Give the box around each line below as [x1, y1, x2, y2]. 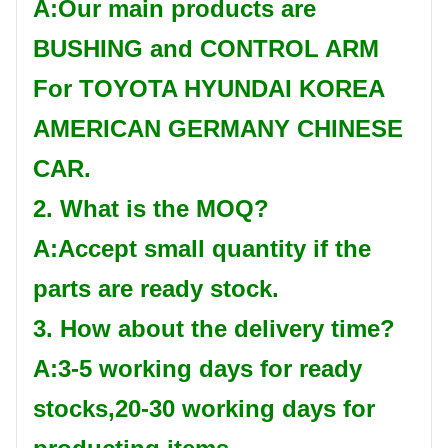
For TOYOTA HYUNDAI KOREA [33, 75, 384, 103]
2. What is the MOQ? [33, 195, 269, 223]
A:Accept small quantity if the [33, 235, 371, 263]
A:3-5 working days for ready [33, 355, 362, 383]
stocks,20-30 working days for [33, 395, 375, 423]
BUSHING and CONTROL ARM [33, 35, 379, 63]
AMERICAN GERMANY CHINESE [33, 115, 403, 143]
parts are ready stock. [33, 275, 279, 303]
